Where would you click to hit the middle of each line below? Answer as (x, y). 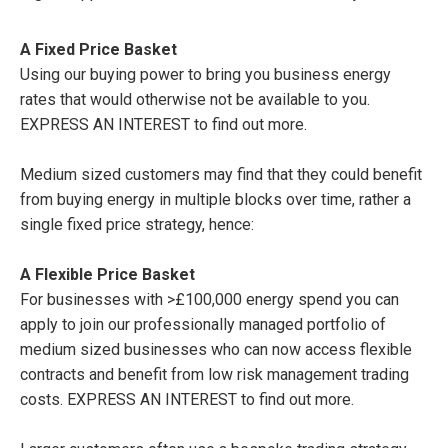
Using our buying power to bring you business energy (205, 74)
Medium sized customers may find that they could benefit (221, 174)
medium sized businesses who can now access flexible (216, 349)
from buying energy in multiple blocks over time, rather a (215, 199)
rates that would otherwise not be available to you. (195, 99)
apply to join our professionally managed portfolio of (203, 324)
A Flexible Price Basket (107, 274)
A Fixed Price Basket (98, 49)
